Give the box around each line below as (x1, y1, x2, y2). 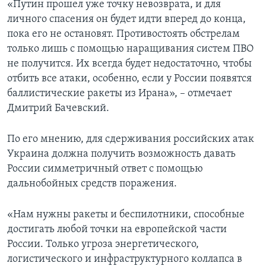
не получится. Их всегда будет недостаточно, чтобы (7, 58, 252, 70)
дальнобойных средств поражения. (7, 178, 177, 190)
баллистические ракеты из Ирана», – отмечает (7, 88, 232, 100)
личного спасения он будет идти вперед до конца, (7, 14, 246, 26)
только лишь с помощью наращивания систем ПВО (7, 43, 254, 55)
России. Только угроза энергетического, (7, 239, 199, 251)
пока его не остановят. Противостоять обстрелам (7, 28, 240, 40)
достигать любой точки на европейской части (7, 224, 227, 236)
